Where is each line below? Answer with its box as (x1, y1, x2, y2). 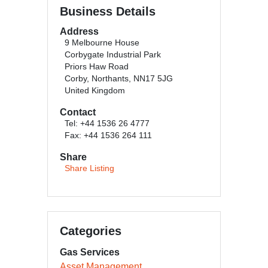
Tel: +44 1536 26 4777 (65, 119, 150, 128)
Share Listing (65, 164, 114, 173)
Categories (60, 224, 121, 237)
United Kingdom (65, 86, 125, 95)
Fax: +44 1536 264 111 (65, 131, 152, 140)
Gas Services (60, 247, 120, 257)
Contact (60, 107, 96, 117)
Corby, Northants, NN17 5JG (65, 74, 173, 83)
